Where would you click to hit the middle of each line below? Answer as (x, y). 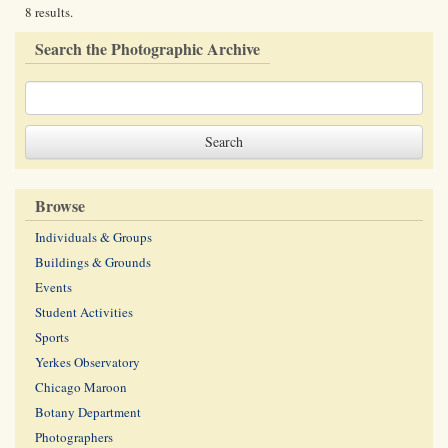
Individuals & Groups (93, 237)
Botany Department (88, 412)
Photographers (74, 437)
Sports (52, 337)
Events (53, 287)
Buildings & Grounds (93, 262)
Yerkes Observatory (87, 362)
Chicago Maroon (81, 387)
